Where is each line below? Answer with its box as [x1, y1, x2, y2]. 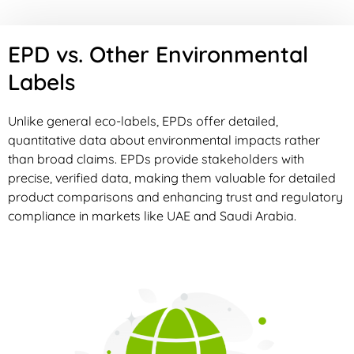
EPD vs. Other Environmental [8, 40, 308, 68]
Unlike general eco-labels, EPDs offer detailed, [8, 112, 278, 129]
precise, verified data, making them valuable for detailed [8, 169, 336, 186]
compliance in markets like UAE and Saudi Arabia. [8, 207, 296, 224]
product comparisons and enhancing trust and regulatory [8, 188, 343, 205]
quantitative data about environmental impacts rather [8, 131, 320, 148]
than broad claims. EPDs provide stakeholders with [8, 150, 304, 167]
